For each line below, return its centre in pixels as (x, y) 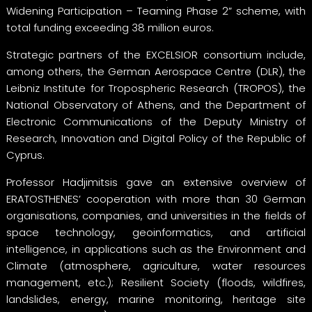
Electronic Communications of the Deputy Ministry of (156, 121)
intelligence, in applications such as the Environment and (156, 249)
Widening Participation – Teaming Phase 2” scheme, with (156, 10)
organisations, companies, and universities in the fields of (156, 215)
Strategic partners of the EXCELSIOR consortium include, (156, 54)
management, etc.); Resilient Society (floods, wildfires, (156, 282)
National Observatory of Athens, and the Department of (156, 104)
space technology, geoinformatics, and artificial (156, 232)
